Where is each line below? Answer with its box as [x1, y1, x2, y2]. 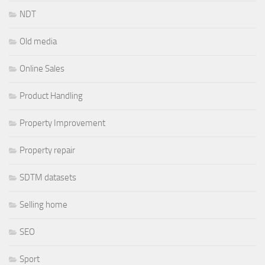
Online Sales [20, 63, 64, 74]
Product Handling [20, 90, 83, 101]
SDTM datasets [20, 172, 76, 183]
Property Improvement [20, 117, 105, 128]
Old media [20, 35, 57, 47]
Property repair [20, 144, 75, 156]
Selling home [20, 199, 67, 210]
